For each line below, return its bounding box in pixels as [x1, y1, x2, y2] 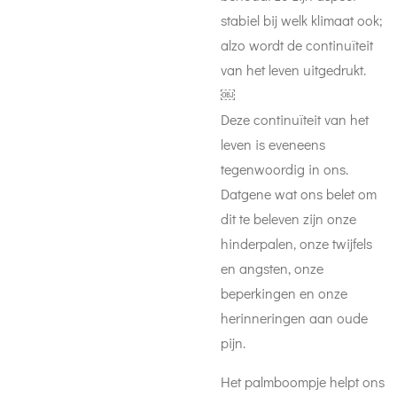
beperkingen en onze [221, 284, 347, 302]
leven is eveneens [221, 135, 325, 153]
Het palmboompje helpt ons [221, 372, 385, 391]
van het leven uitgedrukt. [221, 60, 366, 79]
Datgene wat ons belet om [221, 184, 377, 203]
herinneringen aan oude [221, 308, 368, 327]
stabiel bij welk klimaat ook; [221, 11, 383, 29]
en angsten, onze [221, 259, 323, 277]
